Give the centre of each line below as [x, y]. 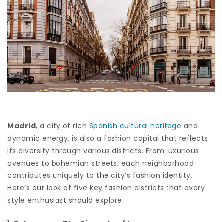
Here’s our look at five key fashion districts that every [106, 188]
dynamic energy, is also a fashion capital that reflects [108, 138]
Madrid [22, 126]
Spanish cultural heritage [135, 126]
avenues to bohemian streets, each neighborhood [101, 163]
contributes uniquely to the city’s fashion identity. [100, 175]
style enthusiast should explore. [66, 200]
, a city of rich [62, 126]
